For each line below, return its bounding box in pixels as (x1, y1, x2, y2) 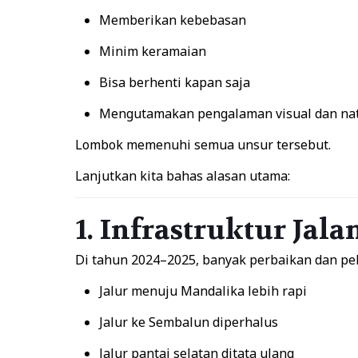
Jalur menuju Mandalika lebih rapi (98, 282, 307, 300)
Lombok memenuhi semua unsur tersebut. (74, 136, 331, 153)
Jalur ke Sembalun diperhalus (98, 313, 278, 331)
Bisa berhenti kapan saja (98, 74, 250, 91)
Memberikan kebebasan (98, 11, 246, 29)
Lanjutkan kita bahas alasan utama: (74, 167, 290, 185)
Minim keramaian (98, 42, 206, 60)
